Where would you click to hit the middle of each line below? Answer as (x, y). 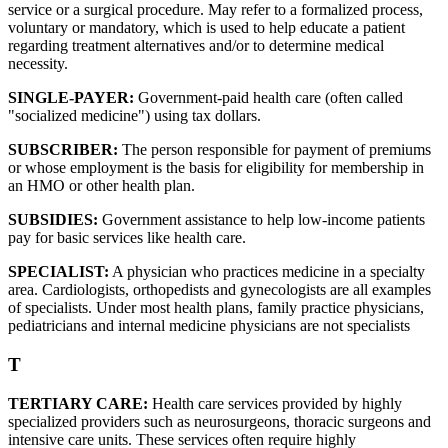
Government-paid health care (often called (268, 98)
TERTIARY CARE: (78, 403)
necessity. (38, 64)
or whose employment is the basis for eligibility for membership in (216, 168)
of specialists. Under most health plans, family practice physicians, (216, 308)
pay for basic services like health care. (127, 238)
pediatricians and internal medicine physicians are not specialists (209, 326)
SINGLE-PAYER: (71, 98)
